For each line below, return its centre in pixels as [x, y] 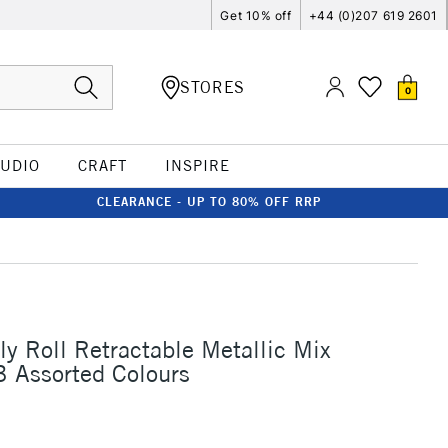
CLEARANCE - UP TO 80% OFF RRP [209, 201]
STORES [212, 86]
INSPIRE [197, 165]
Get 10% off [256, 15]
